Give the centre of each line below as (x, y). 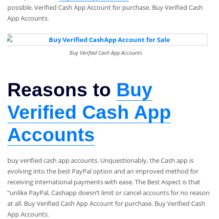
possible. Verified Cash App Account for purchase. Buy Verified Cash (105, 7)
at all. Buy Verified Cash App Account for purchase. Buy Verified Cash (106, 204)
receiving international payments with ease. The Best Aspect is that (104, 182)
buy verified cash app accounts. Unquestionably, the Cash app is (100, 161)
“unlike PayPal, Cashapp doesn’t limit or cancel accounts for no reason (109, 193)
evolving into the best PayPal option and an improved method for (103, 171)
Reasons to (62, 89)
